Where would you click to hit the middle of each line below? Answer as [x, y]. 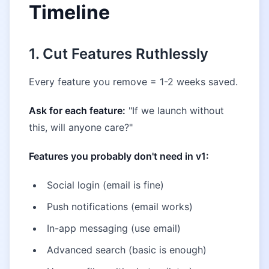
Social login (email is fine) [105, 185]
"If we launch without [175, 110]
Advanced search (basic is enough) [127, 250]
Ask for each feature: [77, 110]
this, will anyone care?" [81, 127]
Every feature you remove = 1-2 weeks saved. [133, 82]
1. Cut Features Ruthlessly [119, 54]
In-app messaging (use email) [114, 228]
